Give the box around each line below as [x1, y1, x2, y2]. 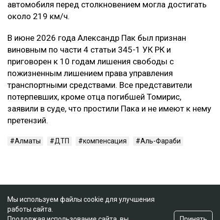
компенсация [83, 137, 127, 145]
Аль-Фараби [140, 137, 181, 145]
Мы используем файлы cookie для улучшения [7, 195, 155, 203]
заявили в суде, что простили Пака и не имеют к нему [7, 104, 211, 114]
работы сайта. [7, 205, 55, 213]
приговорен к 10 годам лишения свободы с [7, 56, 174, 67]
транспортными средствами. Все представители [7, 80, 192, 90]
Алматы [15, 137, 41, 145]
